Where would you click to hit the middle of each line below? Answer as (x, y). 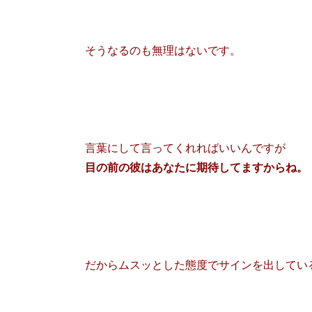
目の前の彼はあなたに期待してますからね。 (196, 167)
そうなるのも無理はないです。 (163, 50)
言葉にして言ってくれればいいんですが (185, 148)
